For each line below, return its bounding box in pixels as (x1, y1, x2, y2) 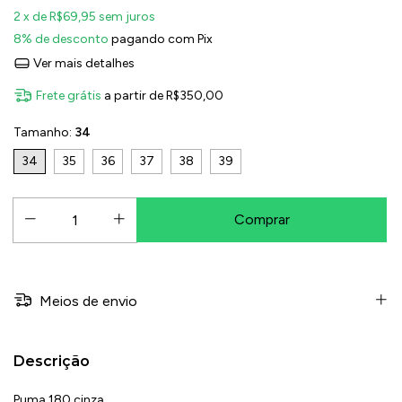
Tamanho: (13, 124, 74, 140)
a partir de (104, 87, 167, 103)
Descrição (13, 352, 90, 370)
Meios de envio (36, 292, 138, 310)
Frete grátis (36, 87, 102, 103)
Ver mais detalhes (30, 56, 135, 72)
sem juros (99, 9, 155, 25)
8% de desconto (13, 31, 109, 48)
